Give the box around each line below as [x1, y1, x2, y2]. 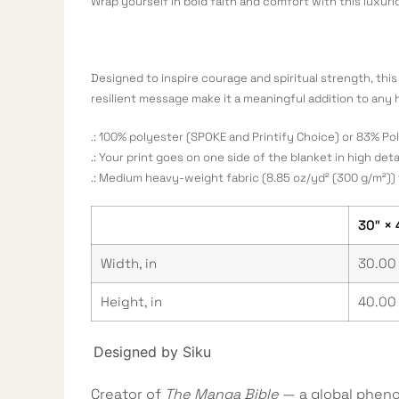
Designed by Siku [94, 343, 211, 361]
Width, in [101, 255, 157, 272]
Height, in [101, 293, 162, 310]
